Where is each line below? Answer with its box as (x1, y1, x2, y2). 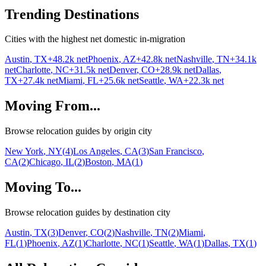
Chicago (29, 157, 61, 167)
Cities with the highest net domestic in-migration (5, 34, 185, 45)
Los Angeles (73, 146, 120, 157)
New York (5, 146, 43, 157)
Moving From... (5, 98, 100, 114)
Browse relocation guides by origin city (5, 126, 152, 137)
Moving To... (5, 179, 81, 195)
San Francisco (149, 146, 202, 157)
